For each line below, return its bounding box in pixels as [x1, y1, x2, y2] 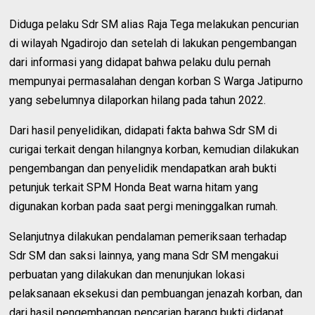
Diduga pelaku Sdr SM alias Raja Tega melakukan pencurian [9, 17, 300, 31]
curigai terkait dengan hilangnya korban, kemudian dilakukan [9, 142, 300, 156]
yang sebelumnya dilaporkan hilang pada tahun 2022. [9, 93, 266, 107]
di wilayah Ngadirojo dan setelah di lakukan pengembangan [9, 36, 297, 50]
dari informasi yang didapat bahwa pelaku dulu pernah [9, 55, 271, 69]
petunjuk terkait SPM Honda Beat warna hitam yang [9, 180, 259, 194]
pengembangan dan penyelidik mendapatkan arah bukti [9, 161, 277, 175]
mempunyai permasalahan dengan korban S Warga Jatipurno [9, 74, 304, 88]
